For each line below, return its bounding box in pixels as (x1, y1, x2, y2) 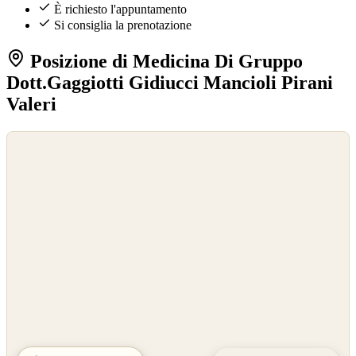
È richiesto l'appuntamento (54, 2, 187, 17)
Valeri (6, 94, 56, 115)
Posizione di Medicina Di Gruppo (25, 51, 303, 72)
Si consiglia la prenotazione (54, 18, 192, 33)
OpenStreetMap (12, 151, 71, 163)
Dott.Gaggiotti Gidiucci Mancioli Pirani (6, 72, 333, 94)
